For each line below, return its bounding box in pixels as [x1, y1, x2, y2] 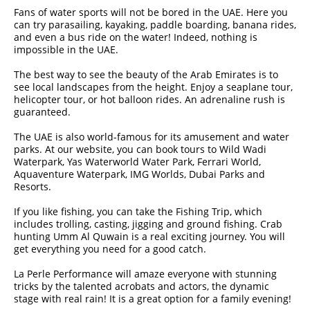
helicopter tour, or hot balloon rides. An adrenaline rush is [14, 93, 285, 106]
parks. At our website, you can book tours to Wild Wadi [14, 143, 266, 156]
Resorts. [14, 180, 51, 193]
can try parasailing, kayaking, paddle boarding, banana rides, [14, 18, 296, 31]
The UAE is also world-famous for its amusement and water [14, 130, 289, 143]
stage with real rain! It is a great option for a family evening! [14, 292, 291, 305]
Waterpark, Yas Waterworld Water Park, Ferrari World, [14, 155, 261, 168]
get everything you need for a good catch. [14, 242, 206, 255]
